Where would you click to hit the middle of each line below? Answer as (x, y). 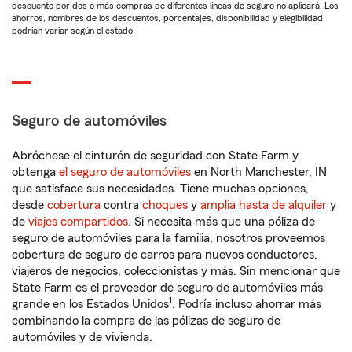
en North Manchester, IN (259, 172)
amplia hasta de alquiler (264, 205)
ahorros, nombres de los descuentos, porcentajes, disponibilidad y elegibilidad (167, 18)
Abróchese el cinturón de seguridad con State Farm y (155, 156)
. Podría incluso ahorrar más (247, 304)
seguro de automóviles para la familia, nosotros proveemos (169, 238)
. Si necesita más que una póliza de (222, 222)
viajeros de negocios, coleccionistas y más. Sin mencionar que (176, 271)
